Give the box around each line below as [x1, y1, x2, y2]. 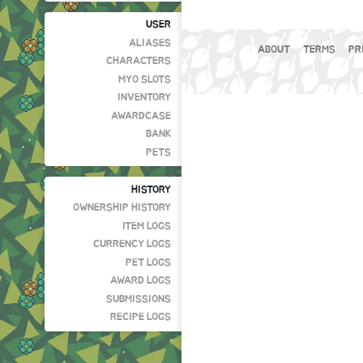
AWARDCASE [111, 110, 172, 122]
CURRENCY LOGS [93, 239, 172, 250]
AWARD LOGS [110, 275, 172, 287]
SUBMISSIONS [106, 293, 172, 305]
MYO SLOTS [118, 74, 172, 85]
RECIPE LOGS [110, 312, 172, 323]
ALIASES [129, 37, 172, 49]
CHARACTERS [106, 56, 172, 67]
